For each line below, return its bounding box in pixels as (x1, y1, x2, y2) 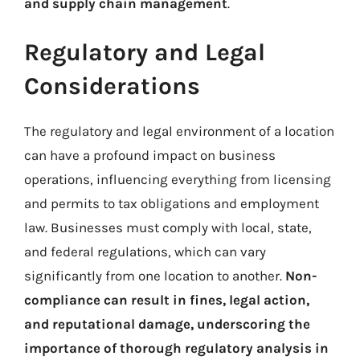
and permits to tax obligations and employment (24, 195, 319, 211)
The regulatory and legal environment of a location (24, 123, 334, 139)
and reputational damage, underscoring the (24, 316, 310, 332)
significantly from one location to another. (24, 268, 285, 284)
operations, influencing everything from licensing (24, 171, 331, 187)
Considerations (24, 72, 200, 100)
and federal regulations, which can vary (24, 243, 266, 260)
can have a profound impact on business (24, 147, 276, 163)
